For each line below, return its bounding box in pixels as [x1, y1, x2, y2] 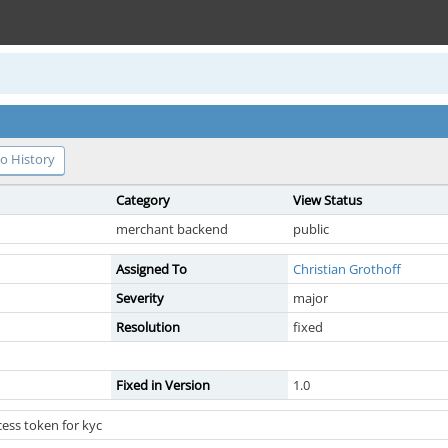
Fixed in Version [116, 376, 210, 394]
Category [116, 191, 170, 209]
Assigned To [116, 260, 187, 278]
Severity [116, 289, 164, 307]
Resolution [116, 318, 180, 336]
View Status [293, 191, 362, 209]
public [293, 220, 329, 238]
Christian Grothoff [293, 260, 401, 278]
